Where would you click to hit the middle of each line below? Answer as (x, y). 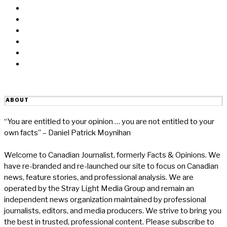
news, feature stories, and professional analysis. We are (99, 177)
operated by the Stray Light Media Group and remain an (99, 188)
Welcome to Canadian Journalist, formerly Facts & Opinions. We (112, 155)
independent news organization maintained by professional (105, 199)
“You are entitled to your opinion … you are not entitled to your (109, 121)
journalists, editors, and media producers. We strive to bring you (113, 211)
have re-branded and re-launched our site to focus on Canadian (111, 166)
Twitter (37, 30)
